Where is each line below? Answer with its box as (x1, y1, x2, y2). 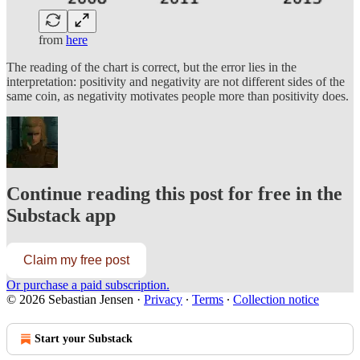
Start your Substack (35, 333, 133, 346)
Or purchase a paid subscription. (6, 278, 170, 292)
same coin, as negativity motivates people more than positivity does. (6, 88, 349, 103)
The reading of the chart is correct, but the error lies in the (6, 59, 297, 74)
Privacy (144, 292, 182, 307)
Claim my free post (23, 253, 129, 268)
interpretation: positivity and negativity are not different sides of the (6, 74, 345, 88)
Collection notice (233, 292, 319, 307)
